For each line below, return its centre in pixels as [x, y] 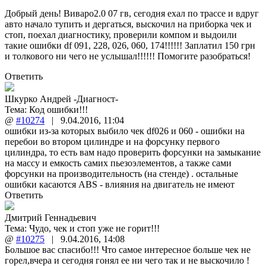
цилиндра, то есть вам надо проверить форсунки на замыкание [133, 152]
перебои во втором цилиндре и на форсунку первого [112, 141]
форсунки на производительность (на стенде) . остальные [121, 173]
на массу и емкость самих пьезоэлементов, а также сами [118, 163]
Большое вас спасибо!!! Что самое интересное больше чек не [128, 249]
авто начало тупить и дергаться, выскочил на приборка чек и [128, 24]
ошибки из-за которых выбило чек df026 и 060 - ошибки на [125, 131]
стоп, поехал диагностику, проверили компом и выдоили [121, 34]
